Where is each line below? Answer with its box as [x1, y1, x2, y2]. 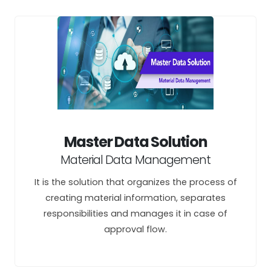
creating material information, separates [45, 192, 226, 204]
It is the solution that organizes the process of [34, 176, 237, 188]
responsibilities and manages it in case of [44, 207, 227, 220]
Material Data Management [60, 152, 211, 168]
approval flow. [104, 223, 167, 235]
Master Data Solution [64, 132, 207, 152]
